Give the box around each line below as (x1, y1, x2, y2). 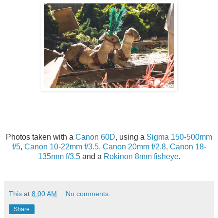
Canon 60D (75, 133, 115, 142)
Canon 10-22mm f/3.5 (24, 143, 99, 151)
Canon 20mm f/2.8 (102, 143, 166, 151)
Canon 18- (169, 143, 206, 151)
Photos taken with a (6, 133, 75, 142)
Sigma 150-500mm (146, 133, 212, 142)
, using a (115, 133, 146, 142)
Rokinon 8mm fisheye (103, 152, 179, 161)
